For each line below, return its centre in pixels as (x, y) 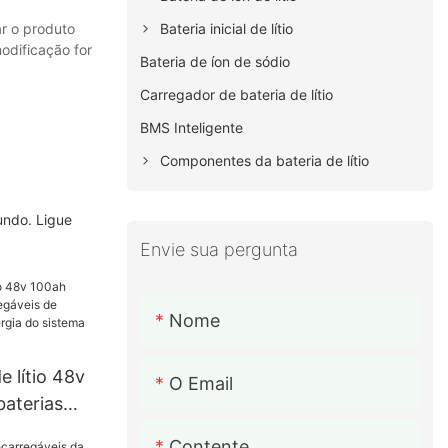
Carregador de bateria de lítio (237, 95)
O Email (201, 383)
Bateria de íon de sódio (215, 62)
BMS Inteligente (192, 128)
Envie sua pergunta (219, 250)
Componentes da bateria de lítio (265, 161)
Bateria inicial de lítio (227, 29)
